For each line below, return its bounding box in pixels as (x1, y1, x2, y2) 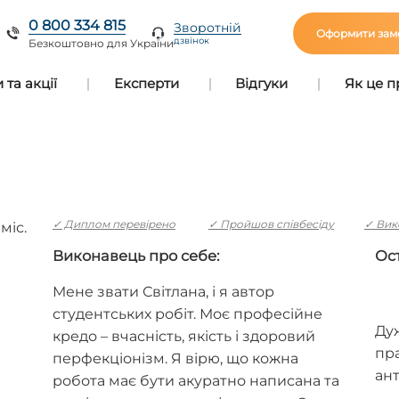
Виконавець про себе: (52, 246, 219, 265)
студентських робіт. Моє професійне (52, 305, 322, 323)
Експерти (113, 75, 179, 92)
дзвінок (174, 35, 210, 46)
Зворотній (174, 20, 242, 36)
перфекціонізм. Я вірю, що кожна (52, 350, 298, 368)
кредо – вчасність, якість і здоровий (52, 328, 315, 346)
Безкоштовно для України (28, 36, 175, 50)
